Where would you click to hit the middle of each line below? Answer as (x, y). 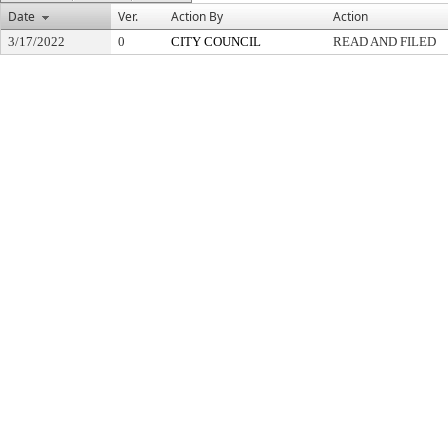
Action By (197, 16)
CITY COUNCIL (216, 41)
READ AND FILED (384, 41)
